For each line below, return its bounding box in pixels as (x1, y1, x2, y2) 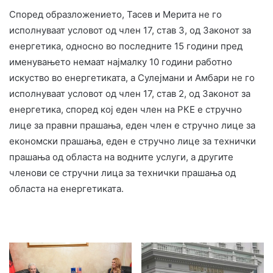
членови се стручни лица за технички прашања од (9, 166, 236, 179)
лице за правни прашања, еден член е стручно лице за (9, 119, 255, 131)
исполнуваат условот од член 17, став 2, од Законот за (9, 87, 250, 99)
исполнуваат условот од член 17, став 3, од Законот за (9, 24, 251, 36)
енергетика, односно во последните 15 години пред (9, 40, 243, 52)
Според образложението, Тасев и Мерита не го (9, 8, 222, 20)
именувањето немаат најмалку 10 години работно (9, 55, 232, 68)
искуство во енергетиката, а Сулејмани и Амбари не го (9, 71, 255, 83)
